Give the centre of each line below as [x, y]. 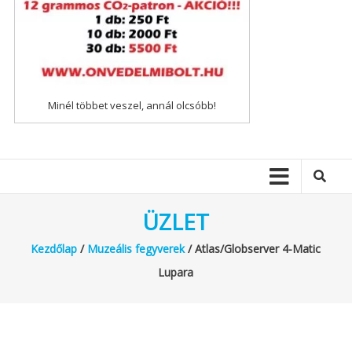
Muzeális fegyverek [136, 248]
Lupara [176, 272]
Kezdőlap [54, 248]
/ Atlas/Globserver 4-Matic [253, 248]
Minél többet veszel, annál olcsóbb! [132, 105]
